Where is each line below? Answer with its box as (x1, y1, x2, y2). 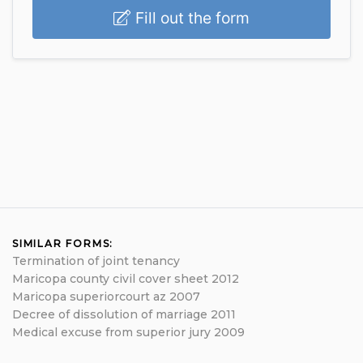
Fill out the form (131, 8, 250, 28)
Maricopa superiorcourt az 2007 (12, 289, 200, 304)
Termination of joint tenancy (12, 254, 180, 268)
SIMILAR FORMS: (12, 237, 114, 250)
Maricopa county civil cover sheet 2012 (12, 271, 239, 286)
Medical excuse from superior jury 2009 (12, 325, 245, 340)
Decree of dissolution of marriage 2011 (12, 307, 236, 322)
